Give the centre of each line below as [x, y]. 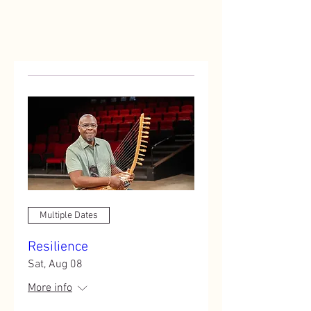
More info [50, 288]
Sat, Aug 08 [55, 264]
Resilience [58, 247]
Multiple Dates [69, 215]
